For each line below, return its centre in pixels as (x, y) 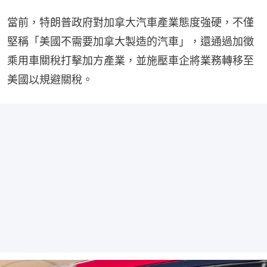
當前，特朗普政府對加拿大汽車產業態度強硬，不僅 (131, 22)
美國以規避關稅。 (50, 79)
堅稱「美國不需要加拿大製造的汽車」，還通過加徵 (131, 41)
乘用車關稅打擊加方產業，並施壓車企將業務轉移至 (131, 60)
